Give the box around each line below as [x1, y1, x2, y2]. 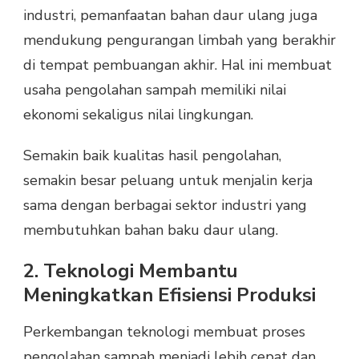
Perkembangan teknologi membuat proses [23, 321, 305, 341]
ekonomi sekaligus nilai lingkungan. [23, 105, 253, 125]
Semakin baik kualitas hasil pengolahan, [23, 146, 281, 166]
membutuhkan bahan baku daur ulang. [23, 220, 278, 240]
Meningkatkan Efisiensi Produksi [23, 282, 316, 309]
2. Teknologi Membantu [23, 258, 238, 284]
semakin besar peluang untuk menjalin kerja [23, 171, 313, 191]
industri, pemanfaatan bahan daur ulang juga [23, 6, 317, 26]
